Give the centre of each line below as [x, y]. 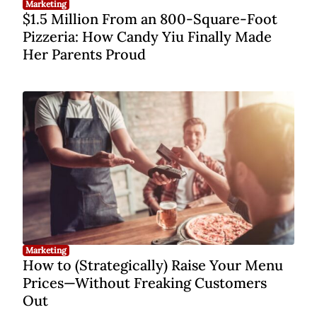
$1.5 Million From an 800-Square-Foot [150, 19]
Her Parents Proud [84, 54]
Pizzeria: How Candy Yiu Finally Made [147, 37]
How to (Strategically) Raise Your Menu [153, 265]
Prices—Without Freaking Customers [145, 283]
